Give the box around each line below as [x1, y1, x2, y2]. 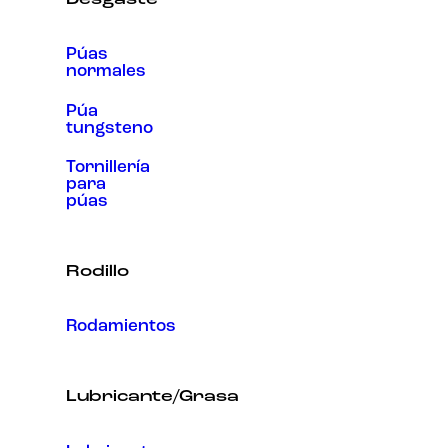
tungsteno [66, 119, 153, 137]
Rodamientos [66, 318, 176, 336]
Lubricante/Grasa [66, 389, 239, 406]
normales [66, 63, 146, 81]
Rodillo [66, 263, 129, 280]
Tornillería [66, 158, 150, 176]
